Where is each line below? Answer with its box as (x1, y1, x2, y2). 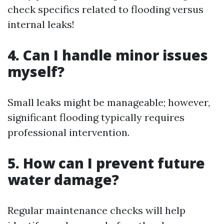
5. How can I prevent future (7, 153, 205, 172)
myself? (7, 61, 64, 81)
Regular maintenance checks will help (7, 203, 185, 216)
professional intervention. (7, 125, 129, 138)
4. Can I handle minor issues (7, 45, 208, 64)
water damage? (7, 169, 119, 189)
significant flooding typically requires (7, 110, 184, 123)
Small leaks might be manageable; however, (7, 95, 210, 108)
